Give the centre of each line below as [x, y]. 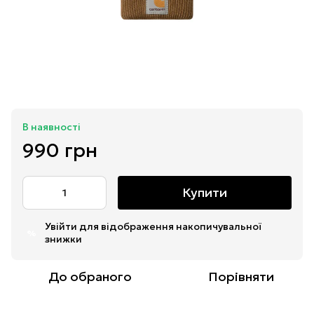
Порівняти [241, 277]
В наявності [52, 127]
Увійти [61, 227]
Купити [205, 193]
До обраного [90, 277]
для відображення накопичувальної [169, 227]
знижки [63, 239]
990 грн [60, 151]
